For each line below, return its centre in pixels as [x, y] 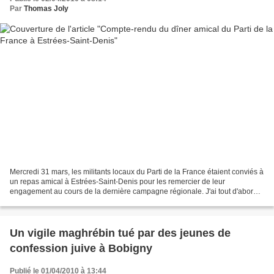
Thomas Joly [46, 8]
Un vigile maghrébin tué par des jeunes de [120, 233]
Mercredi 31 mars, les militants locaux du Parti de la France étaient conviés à [137, 172]
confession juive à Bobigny [81, 249]
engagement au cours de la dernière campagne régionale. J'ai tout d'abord [134, 192]
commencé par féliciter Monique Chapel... [79, 202]
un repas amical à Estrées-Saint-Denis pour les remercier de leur [117, 182]
